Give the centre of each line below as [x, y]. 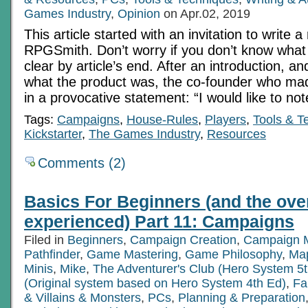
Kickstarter [53, 134]
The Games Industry [144, 134]
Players [225, 119]
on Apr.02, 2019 [205, 13]
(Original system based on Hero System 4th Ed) [155, 283]
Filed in [46, 240]
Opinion [139, 13]
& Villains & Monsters [82, 297]
